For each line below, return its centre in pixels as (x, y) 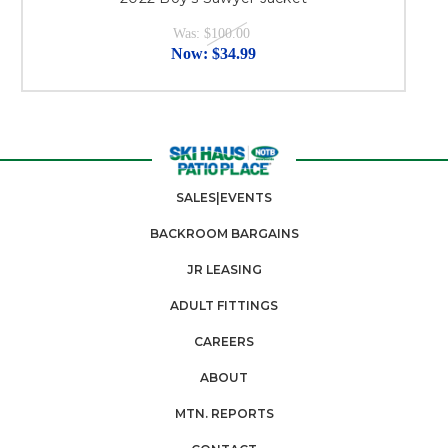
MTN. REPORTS (224, 414)
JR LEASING (224, 270)
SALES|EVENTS (224, 198)
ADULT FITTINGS (224, 306)
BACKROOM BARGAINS (224, 234)
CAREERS (224, 342)
